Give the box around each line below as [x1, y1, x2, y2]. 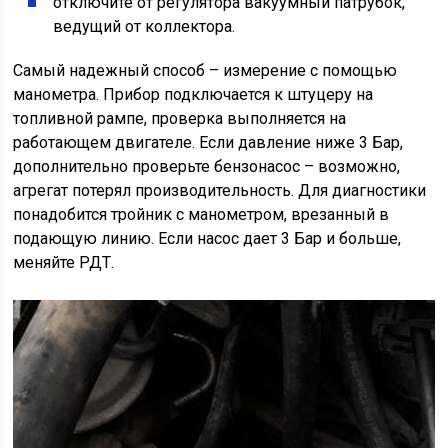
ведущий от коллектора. [53, 17, 236, 37]
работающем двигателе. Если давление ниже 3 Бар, [13, 133, 404, 153]
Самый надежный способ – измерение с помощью [13, 61, 398, 81]
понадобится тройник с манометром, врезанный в [13, 205, 390, 225]
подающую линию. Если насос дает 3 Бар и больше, [13, 229, 402, 249]
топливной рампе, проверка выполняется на [13, 109, 347, 129]
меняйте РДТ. [13, 253, 115, 273]
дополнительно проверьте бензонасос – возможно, [13, 157, 401, 177]
